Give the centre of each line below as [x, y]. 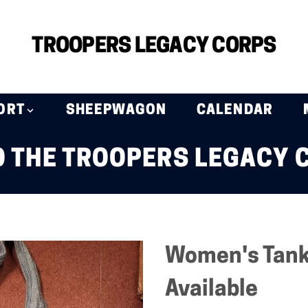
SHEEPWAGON [116, 111]
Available [211, 290]
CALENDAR [234, 111]
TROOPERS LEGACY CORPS [154, 47]
